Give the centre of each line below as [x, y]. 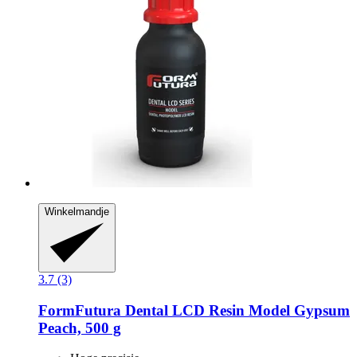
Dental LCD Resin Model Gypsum [235, 310]
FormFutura [80, 310]
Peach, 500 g [80, 328]
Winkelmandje [77, 211]
